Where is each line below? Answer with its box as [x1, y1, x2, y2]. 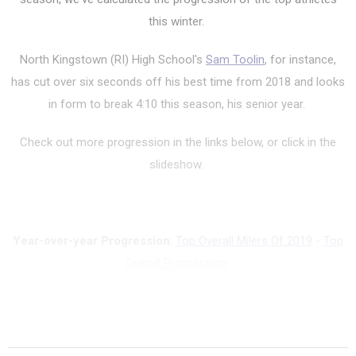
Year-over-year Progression [13, 234, 170, 249]
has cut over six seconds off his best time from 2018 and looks [11, 75, 345, 90]
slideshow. [149, 157, 207, 172]
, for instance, [265, 52, 336, 68]
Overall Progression [126, 256, 230, 271]
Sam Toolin [206, 52, 265, 68]
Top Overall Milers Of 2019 [176, 234, 312, 249]
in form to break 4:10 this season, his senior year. [48, 97, 308, 112]
